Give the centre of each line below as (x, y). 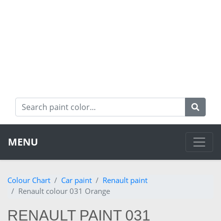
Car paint (76, 180)
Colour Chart (29, 180)
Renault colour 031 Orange (64, 191)
